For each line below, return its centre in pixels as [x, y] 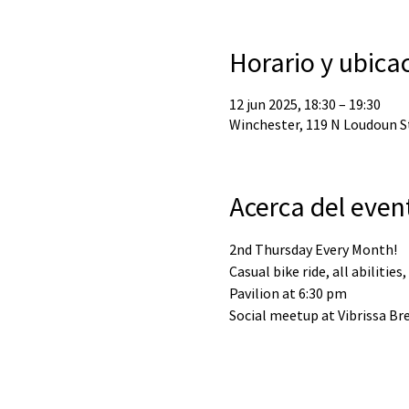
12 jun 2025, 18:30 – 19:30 [304, 104]
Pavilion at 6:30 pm [288, 293]
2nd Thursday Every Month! [313, 249]
